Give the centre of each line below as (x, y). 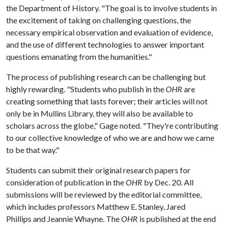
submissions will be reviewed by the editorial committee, (104, 194)
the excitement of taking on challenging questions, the (99, 20)
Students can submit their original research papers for (98, 170)
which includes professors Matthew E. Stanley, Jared (96, 206)
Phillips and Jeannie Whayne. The (64, 218)
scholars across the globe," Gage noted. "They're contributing (112, 125)
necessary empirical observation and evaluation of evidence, (109, 32)
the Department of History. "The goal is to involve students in (111, 8)
